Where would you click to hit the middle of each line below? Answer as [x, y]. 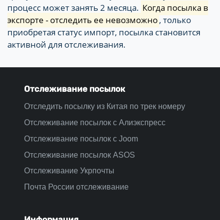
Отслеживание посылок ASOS [80, 155]
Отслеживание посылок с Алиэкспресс [95, 123]
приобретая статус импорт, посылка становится [104, 32]
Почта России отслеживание [76, 187]
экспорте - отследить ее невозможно [82, 20]
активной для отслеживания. [67, 45]
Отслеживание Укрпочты [69, 171]
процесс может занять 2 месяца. [74, 8]
